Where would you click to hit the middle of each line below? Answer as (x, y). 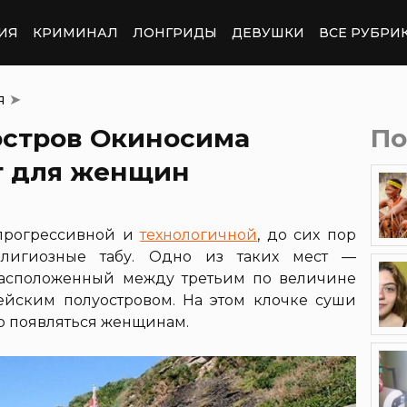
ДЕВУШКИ (268, 32)
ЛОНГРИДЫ (175, 32)
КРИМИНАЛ (75, 32)
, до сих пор (307, 235)
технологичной (199, 235)
